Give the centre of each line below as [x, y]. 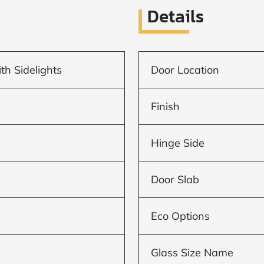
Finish [166, 106]
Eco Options [181, 216]
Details [176, 17]
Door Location [185, 70]
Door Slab [175, 179]
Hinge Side [178, 143]
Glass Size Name [192, 252]
